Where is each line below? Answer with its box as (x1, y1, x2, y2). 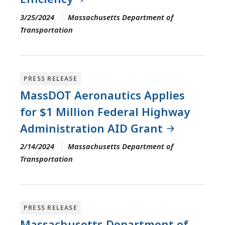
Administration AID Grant (20, 120, 166, 136)
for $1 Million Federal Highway (20, 103, 190, 119)
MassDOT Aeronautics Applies (20, 87, 185, 102)
